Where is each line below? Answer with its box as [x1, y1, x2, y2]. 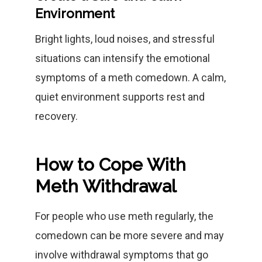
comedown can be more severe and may [35, 229, 224, 242]
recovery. [35, 110, 78, 122]
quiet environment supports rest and [35, 91, 205, 103]
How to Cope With [35, 154, 186, 175]
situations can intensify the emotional [35, 52, 210, 64]
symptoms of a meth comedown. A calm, [35, 71, 226, 84]
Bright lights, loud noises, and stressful [35, 33, 215, 45]
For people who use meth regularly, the [35, 210, 213, 222]
